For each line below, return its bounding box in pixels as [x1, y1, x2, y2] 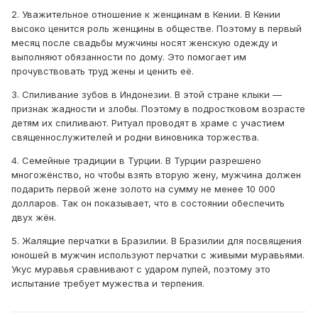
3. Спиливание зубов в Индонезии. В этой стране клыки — [11, 89, 282, 101]
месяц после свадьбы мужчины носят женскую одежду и [11, 37, 278, 49]
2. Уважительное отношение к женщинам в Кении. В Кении [11, 9, 280, 21]
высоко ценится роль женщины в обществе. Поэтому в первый [11, 23, 302, 35]
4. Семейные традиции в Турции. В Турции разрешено [11, 155, 261, 167]
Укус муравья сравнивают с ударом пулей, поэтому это [11, 263, 270, 275]
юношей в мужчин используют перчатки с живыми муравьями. [11, 249, 305, 261]
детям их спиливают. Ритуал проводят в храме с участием [11, 117, 285, 129]
